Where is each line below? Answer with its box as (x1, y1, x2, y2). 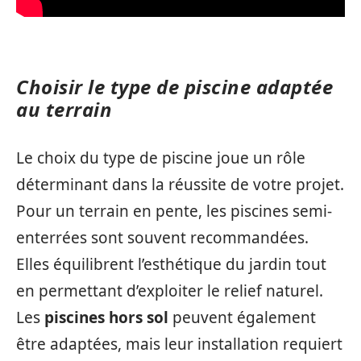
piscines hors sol (44, 307, 168, 328)
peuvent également (168, 307, 316, 328)
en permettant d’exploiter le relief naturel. (16, 280, 323, 301)
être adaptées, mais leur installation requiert (16, 334, 342, 355)
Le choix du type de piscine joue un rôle (16, 147, 305, 168)
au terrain (16, 95, 112, 122)
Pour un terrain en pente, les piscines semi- (16, 201, 332, 222)
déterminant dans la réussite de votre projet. (16, 174, 344, 195)
